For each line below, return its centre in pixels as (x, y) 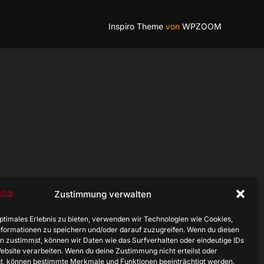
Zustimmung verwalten (103, 194)
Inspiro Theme (136, 27)
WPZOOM (202, 27)
